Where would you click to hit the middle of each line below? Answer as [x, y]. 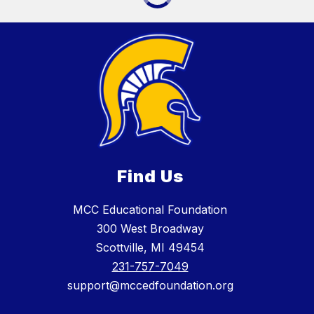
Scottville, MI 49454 [150, 247]
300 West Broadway [150, 228]
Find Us [150, 176]
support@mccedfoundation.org [150, 285]
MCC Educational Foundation [150, 209]
